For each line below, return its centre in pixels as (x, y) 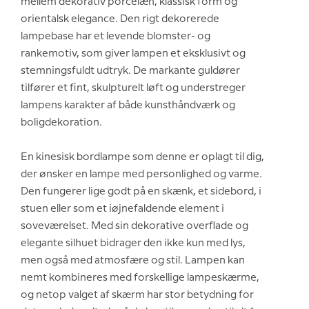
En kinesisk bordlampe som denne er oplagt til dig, (142, 157)
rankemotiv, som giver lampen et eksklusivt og (133, 53)
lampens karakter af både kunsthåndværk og (128, 105)
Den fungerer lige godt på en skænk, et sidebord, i (141, 191)
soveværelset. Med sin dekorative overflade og (134, 226)
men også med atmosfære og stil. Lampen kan (133, 260)
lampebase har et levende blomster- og (116, 36)
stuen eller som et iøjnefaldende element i (122, 209)
